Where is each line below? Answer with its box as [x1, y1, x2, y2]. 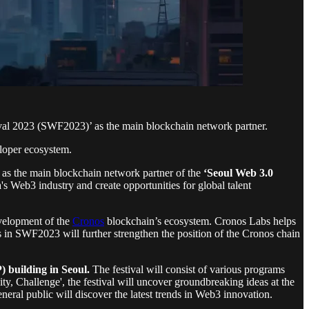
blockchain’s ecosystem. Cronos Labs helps [104, 215, 296, 227]
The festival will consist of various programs [90, 263, 285, 275]
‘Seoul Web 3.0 [203, 166, 273, 179]
